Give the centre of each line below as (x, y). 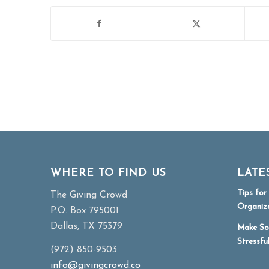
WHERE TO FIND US (108, 173)
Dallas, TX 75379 (86, 226)
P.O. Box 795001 (84, 210)
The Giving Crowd (89, 195)
